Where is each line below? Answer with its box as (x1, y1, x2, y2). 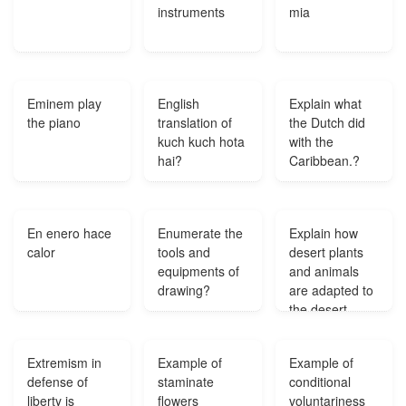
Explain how (288, 224, 358, 242)
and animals (288, 262, 359, 280)
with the (288, 132, 333, 150)
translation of (158, 113, 233, 131)
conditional (288, 372, 351, 391)
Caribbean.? (288, 151, 360, 169)
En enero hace (27, 224, 111, 242)
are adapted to (288, 281, 373, 299)
